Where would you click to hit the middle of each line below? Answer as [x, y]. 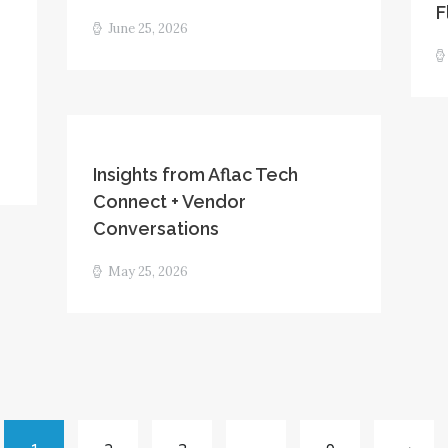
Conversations [155, 228]
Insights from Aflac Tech [195, 174]
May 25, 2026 [148, 272]
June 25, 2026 [148, 29]
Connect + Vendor [169, 201]
